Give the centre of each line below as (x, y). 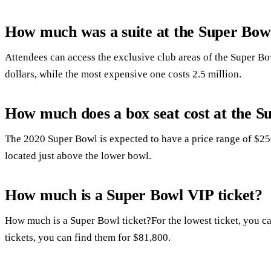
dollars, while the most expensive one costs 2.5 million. (123, 74)
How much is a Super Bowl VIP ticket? (134, 195)
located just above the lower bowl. (78, 155)
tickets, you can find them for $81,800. (88, 237)
